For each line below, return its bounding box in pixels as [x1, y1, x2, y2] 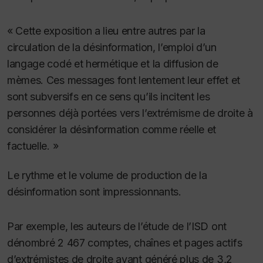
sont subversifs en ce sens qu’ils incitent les [7, 90, 210, 103]
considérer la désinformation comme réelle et [7, 123, 217, 136]
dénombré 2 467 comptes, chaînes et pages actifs [7, 237, 242, 249]
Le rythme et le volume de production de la [7, 169, 207, 182]
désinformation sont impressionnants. [7, 186, 184, 198]
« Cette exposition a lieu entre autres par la [7, 24, 205, 37]
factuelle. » [7, 139, 59, 152]
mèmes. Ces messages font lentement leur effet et [7, 73, 240, 86]
